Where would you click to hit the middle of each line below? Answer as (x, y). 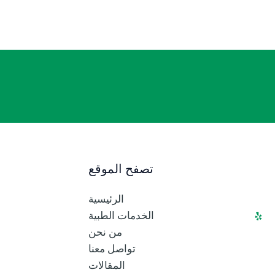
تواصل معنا (112, 248)
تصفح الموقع (121, 169)
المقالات (107, 265)
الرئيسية (106, 199)
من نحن (105, 232)
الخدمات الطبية (121, 215)
